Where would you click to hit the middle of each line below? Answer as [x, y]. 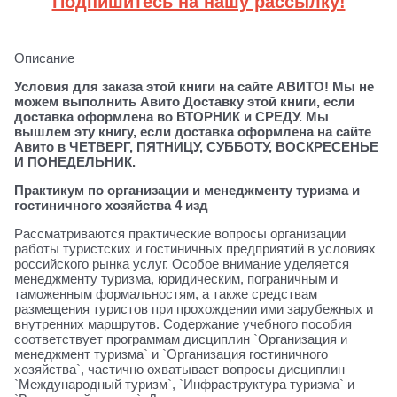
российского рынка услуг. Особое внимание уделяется [182, 263]
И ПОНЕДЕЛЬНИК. [75, 161]
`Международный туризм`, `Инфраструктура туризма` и [184, 384]
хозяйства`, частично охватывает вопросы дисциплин [179, 369]
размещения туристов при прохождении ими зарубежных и [194, 308]
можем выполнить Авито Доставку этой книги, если [184, 101]
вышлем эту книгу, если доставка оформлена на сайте [193, 131]
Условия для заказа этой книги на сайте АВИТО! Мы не [194, 86]
